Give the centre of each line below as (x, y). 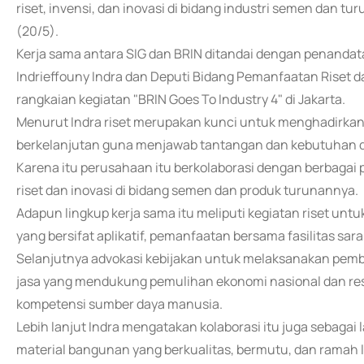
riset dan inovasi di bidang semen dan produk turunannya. (187, 190)
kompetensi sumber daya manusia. (119, 304)
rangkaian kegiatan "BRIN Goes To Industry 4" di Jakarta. (181, 99)
